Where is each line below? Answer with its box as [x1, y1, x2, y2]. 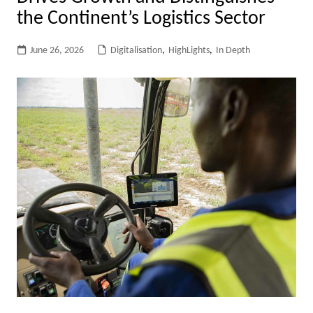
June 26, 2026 [29, 45, 84, 56]
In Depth [215, 45, 250, 56]
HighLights [168, 45, 210, 56]
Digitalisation [110, 45, 162, 56]
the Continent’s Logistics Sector [16, 9, 265, 29]
